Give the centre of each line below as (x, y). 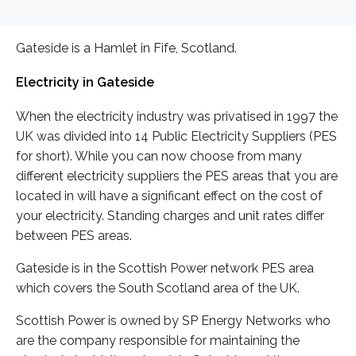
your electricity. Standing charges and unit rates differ (170, 216)
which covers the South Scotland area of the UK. (158, 288)
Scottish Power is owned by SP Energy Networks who (173, 321)
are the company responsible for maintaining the (158, 341)
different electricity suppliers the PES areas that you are (177, 176)
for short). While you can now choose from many (159, 157)
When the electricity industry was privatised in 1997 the (177, 117)
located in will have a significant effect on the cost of (169, 196)
